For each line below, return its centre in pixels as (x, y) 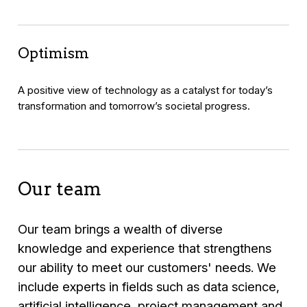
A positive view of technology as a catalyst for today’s (146, 90)
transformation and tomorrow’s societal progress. (134, 106)
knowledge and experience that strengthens (145, 248)
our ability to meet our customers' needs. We (147, 267)
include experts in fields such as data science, (149, 286)
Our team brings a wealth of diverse (121, 229)
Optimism (54, 53)
